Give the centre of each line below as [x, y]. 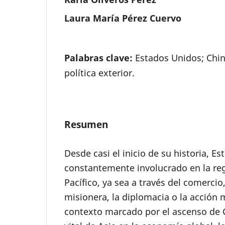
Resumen [86, 124]
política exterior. [99, 73]
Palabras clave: [100, 57]
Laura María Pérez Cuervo [123, 18]
